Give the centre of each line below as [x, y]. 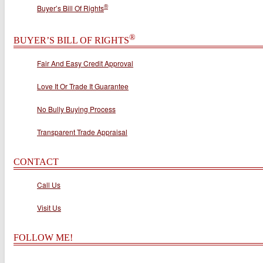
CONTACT [36, 162]
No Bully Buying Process [76, 109]
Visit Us [49, 208]
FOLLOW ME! [43, 238]
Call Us [49, 185]
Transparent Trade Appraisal [82, 132]
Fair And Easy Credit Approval [85, 63]
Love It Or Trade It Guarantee [83, 86]
